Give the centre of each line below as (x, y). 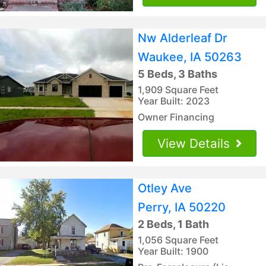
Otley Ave (165, 188)
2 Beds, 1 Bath (173, 224)
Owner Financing (176, 117)
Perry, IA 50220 (182, 207)
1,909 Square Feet (178, 89)
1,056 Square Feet (178, 240)
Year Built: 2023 (174, 101)
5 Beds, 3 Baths (178, 74)
